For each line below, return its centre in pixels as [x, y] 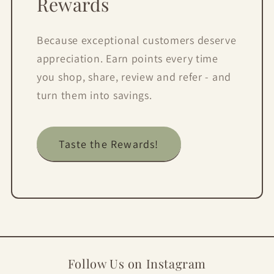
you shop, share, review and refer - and [134, 77]
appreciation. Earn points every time [128, 59]
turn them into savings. [94, 95]
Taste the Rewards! [109, 144]
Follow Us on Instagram [137, 264]
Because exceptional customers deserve [137, 40]
